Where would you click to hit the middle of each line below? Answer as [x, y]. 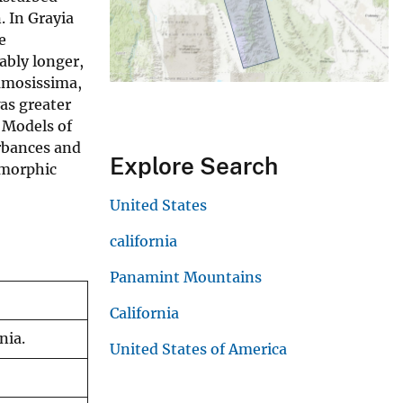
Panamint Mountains [186, 278]
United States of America [198, 349]
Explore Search [194, 166]
